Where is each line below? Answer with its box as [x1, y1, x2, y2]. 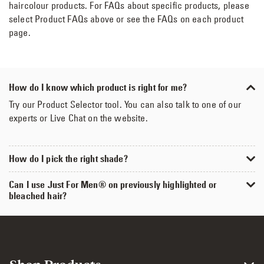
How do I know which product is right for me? [9, 81, 187, 93]
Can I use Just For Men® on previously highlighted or [9, 179, 217, 190]
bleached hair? [9, 190, 67, 202]
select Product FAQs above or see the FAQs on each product [9, 13, 244, 25]
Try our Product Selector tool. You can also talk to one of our [9, 98, 241, 110]
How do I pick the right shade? [9, 153, 128, 164]
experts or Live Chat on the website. [9, 112, 148, 124]
